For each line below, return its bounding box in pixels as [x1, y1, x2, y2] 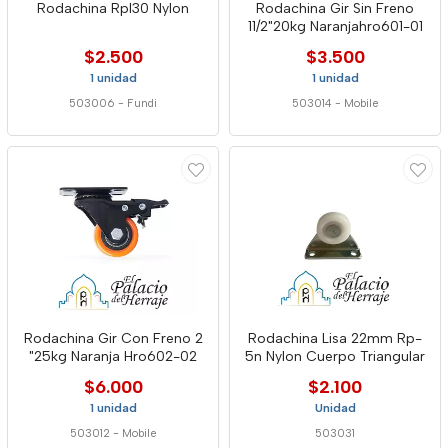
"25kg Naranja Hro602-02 [29, 348, 197, 365]
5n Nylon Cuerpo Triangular [245, 348, 425, 365]
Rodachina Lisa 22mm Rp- [248, 330, 422, 347]
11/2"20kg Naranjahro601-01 [247, 18, 423, 35]
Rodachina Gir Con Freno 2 [23, 330, 203, 347]
